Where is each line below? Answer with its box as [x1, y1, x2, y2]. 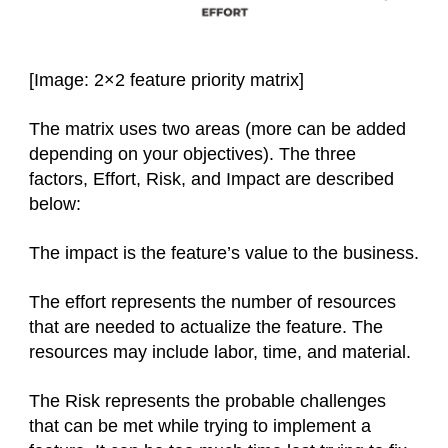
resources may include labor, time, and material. [29, 342, 411, 363]
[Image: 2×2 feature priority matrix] [29, 70, 304, 91]
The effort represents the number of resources [29, 292, 396, 313]
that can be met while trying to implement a [29, 416, 371, 437]
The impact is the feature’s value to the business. [29, 243, 419, 264]
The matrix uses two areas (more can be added [29, 119, 406, 140]
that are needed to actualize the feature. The [29, 317, 383, 338]
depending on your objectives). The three [29, 144, 356, 165]
